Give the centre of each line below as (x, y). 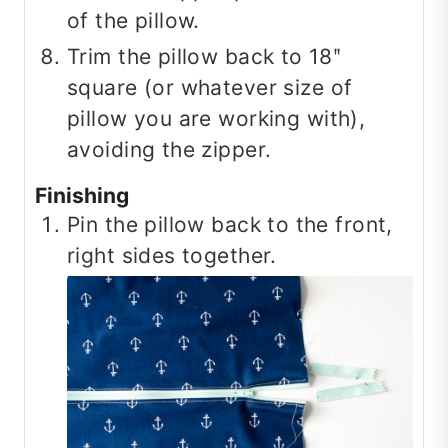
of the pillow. (133, 21)
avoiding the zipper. (169, 150)
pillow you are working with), (216, 119)
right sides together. (172, 256)
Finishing (82, 196)
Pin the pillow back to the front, (230, 225)
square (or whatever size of (210, 88)
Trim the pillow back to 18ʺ (204, 57)
